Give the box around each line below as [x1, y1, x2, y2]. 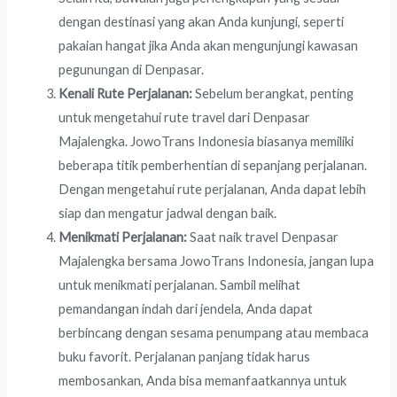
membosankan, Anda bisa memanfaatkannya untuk [58, 373, 347, 389]
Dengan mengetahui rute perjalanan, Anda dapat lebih [58, 182, 367, 198]
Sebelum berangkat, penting [192, 86, 354, 102]
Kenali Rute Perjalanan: [58, 86, 193, 102]
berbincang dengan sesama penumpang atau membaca [58, 325, 370, 341]
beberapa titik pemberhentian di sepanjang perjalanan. [58, 158, 368, 174]
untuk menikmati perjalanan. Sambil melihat [58, 277, 301, 293]
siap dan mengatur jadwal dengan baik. [58, 206, 277, 222]
